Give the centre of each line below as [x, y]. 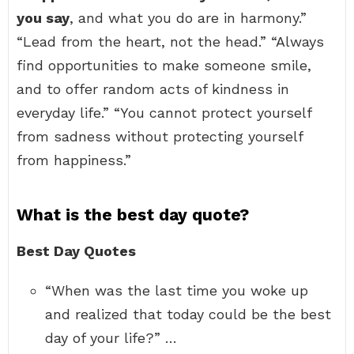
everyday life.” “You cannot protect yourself [164, 113]
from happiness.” [74, 160]
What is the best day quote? [133, 215]
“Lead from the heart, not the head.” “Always [170, 41]
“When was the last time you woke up [177, 290]
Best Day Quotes [76, 251]
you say [43, 18]
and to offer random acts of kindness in [153, 89]
